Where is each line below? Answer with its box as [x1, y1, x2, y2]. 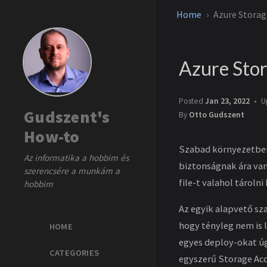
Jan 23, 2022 [205, 96, 250, 106]
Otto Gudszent [189, 110, 244, 120]
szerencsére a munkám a [24, 165, 120, 176]
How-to [24, 126, 80, 147]
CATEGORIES [49, 247, 99, 258]
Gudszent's [24, 106, 110, 128]
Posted [179, 96, 205, 106]
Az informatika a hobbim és [24, 152, 129, 163]
